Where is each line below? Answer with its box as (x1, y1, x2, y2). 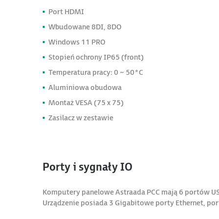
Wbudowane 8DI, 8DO (48, 22, 122, 32)
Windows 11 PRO (48, 37, 106, 47)
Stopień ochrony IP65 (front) (48, 52, 144, 62)
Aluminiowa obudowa (48, 83, 122, 92)
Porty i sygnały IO (43, 160, 132, 174)
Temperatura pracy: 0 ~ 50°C (48, 67, 143, 77)
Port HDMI (48, 7, 84, 17)
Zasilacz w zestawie (48, 113, 113, 123)
